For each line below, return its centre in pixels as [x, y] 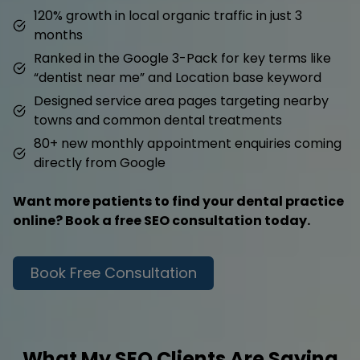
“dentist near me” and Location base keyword [178, 77]
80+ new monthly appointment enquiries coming [188, 143]
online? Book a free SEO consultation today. [162, 220]
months [58, 35]
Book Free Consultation [113, 272]
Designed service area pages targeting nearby [181, 100]
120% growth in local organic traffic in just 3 [168, 15]
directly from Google [100, 162]
